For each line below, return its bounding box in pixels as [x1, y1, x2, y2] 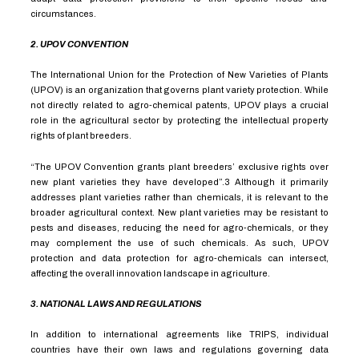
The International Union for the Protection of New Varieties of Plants [30, 70, 329, 80]
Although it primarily [235, 176, 329, 187]
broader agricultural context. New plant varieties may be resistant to [30, 207, 329, 217]
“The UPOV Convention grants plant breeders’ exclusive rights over [30, 161, 329, 171]
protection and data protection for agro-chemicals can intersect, [30, 252, 329, 263]
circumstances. [30, 8, 96, 18]
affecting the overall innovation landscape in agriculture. [30, 268, 270, 278]
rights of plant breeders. [30, 131, 133, 141]
